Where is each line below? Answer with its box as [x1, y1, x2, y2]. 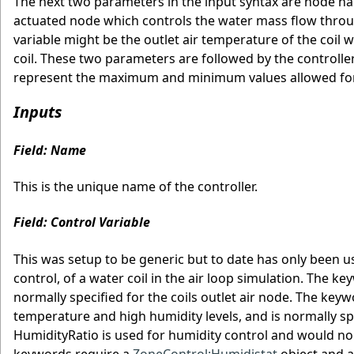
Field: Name [13, 141, 86, 159]
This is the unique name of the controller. [13, 177, 258, 195]
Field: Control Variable [13, 213, 150, 232]
